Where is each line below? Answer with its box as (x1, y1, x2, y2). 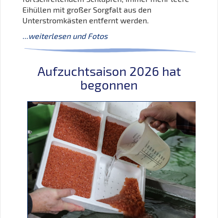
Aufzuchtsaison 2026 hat (37, 63, 181, 78)
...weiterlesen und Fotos (22, 31, 108, 40)
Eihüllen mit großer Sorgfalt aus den (22, 4, 151, 14)
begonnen (80, 76, 138, 92)
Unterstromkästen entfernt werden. (22, 15, 151, 25)
